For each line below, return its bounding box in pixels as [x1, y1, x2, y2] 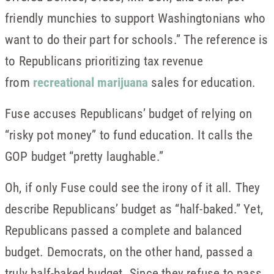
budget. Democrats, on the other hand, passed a [5, 243, 253, 260]
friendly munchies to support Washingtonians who [5, 9, 266, 26]
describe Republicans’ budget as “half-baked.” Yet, [5, 200, 264, 217]
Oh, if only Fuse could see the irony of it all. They [5, 179, 261, 196]
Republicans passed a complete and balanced [5, 221, 242, 239]
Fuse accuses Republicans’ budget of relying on [5, 105, 253, 122]
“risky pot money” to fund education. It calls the [5, 126, 253, 143]
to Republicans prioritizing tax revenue [5, 52, 203, 69]
